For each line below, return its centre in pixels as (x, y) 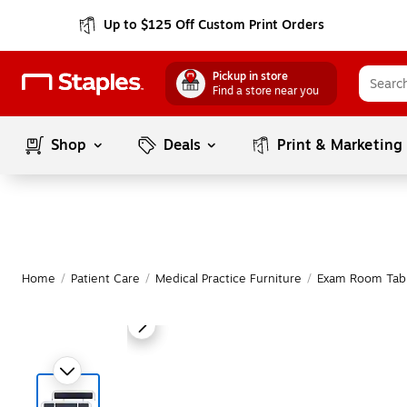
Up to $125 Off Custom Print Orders (214, 25)
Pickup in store (250, 76)
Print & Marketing (340, 145)
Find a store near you (266, 91)
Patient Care (105, 279)
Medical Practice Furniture (228, 279)
